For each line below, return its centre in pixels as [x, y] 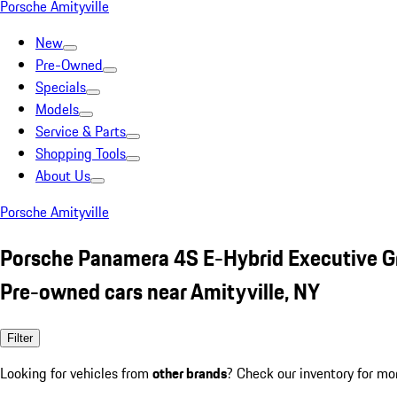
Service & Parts [81, 131]
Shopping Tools [81, 153]
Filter [20, 338]
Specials [61, 87]
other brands [190, 373]
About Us [63, 175]
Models [57, 109]
